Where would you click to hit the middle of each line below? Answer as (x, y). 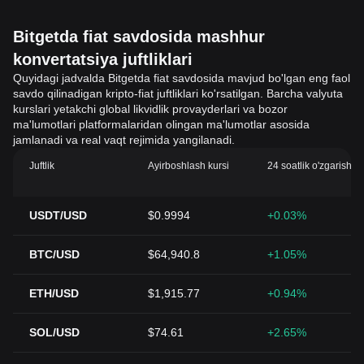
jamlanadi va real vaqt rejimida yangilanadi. (124, 140)
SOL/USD (54, 332)
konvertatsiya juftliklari (103, 59)
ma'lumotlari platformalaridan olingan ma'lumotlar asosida (161, 124)
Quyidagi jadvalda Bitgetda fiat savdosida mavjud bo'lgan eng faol (182, 78)
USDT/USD (58, 215)
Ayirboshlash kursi (189, 166)
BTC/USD (54, 254)
